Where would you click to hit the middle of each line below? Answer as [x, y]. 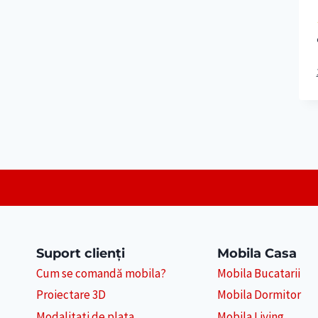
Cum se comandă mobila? [101, 274]
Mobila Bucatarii [258, 274]
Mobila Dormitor [259, 295]
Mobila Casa [257, 253]
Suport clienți [81, 253]
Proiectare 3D [71, 295]
